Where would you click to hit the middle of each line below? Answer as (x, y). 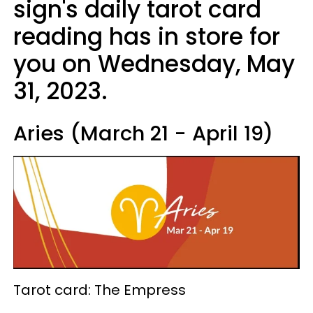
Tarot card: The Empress (100, 290)
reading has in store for (147, 36)
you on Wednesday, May (154, 64)
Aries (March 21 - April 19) (143, 133)
